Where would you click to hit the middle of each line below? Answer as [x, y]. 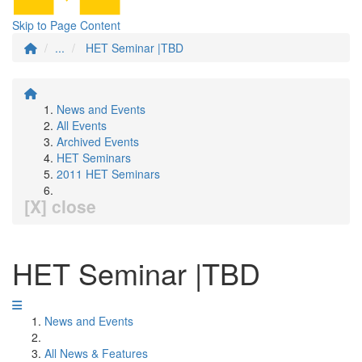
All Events [82, 125]
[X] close [60, 206]
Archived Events [98, 141]
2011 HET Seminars [108, 174]
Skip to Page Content [66, 25]
